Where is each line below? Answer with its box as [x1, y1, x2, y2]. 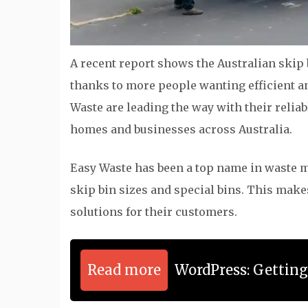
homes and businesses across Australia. [70, 122, 292, 136]
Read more [87, 261, 161, 278]
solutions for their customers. [70, 205, 237, 219]
